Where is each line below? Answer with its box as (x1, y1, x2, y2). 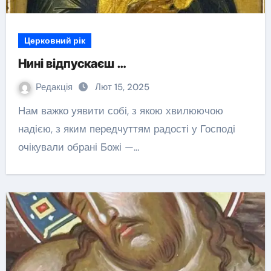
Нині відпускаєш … (18, 56, 126, 71)
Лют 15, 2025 (94, 81, 149, 93)
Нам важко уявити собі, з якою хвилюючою (18, 104, 25, 117)
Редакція (35, 81, 75, 93)
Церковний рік (24, 35, 85, 46)
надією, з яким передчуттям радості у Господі (18, 122, 235, 135)
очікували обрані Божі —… (18, 140, 140, 154)
